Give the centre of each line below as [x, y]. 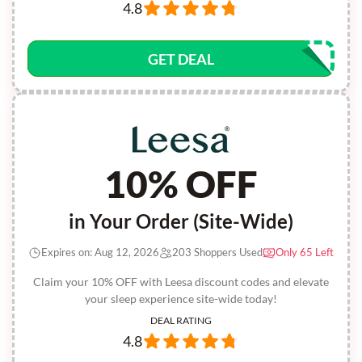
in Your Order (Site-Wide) [181, 221]
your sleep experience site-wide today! [181, 299]
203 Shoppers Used [217, 252]
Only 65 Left [305, 252]
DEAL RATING [181, 320]
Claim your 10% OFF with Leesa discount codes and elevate [181, 282]
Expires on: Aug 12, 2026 [100, 252]
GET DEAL [181, 59]
